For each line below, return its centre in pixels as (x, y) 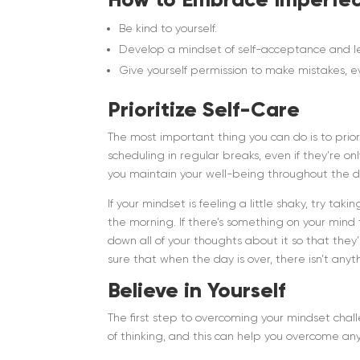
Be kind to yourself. (168, 29)
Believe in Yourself (197, 290)
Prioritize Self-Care (204, 110)
